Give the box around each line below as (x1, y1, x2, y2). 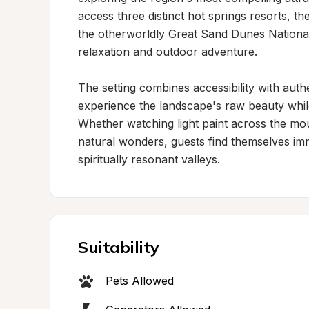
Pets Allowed (106, 274, 174, 288)
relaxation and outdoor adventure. (78, 45, 257, 59)
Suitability (78, 237, 159, 257)
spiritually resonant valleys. (78, 152, 220, 166)
